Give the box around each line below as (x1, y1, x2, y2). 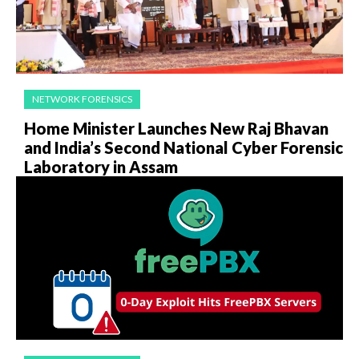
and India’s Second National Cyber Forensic (24, 138, 343, 158)
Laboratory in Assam (24, 157, 178, 177)
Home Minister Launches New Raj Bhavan (24, 119, 329, 139)
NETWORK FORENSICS (32, 93, 132, 106)
